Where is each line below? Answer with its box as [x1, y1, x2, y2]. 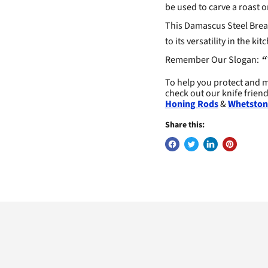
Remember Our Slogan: [165, 53, 261, 67]
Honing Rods [165, 98, 218, 111]
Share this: [165, 119, 205, 132]
